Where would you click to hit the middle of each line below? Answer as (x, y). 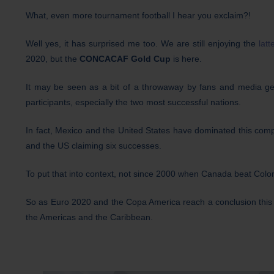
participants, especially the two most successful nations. (133, 102)
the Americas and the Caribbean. (89, 217)
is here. (187, 59)
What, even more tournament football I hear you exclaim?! (138, 16)
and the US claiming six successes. (94, 146)
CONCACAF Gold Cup (126, 59)
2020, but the (53, 59)
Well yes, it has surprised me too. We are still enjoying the (143, 44)
